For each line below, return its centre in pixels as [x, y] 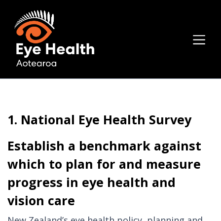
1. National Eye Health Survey [99, 120]
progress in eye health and [92, 182]
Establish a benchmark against [104, 146]
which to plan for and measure [104, 164]
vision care [41, 201]
